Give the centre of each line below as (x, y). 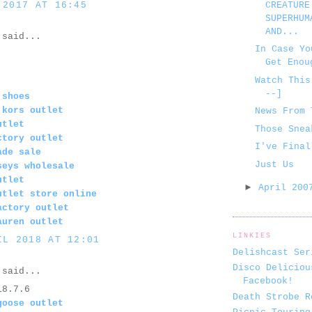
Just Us (275, 164)
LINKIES (252, 235)
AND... (282, 31)
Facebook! (268, 281)
